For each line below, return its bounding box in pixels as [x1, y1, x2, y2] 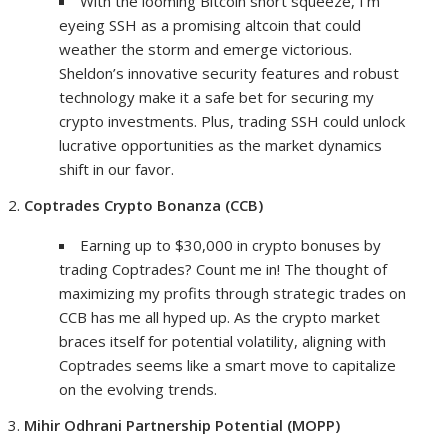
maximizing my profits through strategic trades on [59, 283, 407, 304]
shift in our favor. [59, 159, 175, 180]
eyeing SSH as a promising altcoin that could [59, 15, 362, 36]
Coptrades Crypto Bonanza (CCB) [24, 195, 264, 216]
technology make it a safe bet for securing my [59, 87, 375, 108]
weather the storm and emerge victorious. [59, 39, 353, 60]
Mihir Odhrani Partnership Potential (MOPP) [24, 415, 341, 436]
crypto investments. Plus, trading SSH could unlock [59, 111, 406, 132]
